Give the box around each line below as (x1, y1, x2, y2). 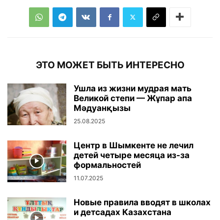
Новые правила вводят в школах (74, 197, 211, 207)
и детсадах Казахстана (74, 207, 171, 217)
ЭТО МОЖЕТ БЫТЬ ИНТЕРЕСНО (35, 59, 185, 71)
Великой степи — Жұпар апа (74, 93, 192, 103)
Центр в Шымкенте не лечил (74, 140, 193, 150)
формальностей (74, 160, 141, 170)
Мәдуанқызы (74, 103, 131, 113)
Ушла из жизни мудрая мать (74, 83, 192, 93)
